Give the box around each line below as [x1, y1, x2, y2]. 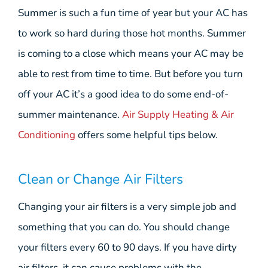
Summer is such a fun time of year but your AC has [18, 6, 248, 20]
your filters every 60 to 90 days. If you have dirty [18, 240, 237, 254]
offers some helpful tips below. [75, 128, 218, 142]
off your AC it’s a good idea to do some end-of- [18, 87, 229, 102]
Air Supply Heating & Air [122, 108, 234, 122]
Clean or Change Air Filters [18, 169, 183, 188]
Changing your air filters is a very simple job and [18, 199, 236, 214]
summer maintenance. [18, 108, 122, 122]
